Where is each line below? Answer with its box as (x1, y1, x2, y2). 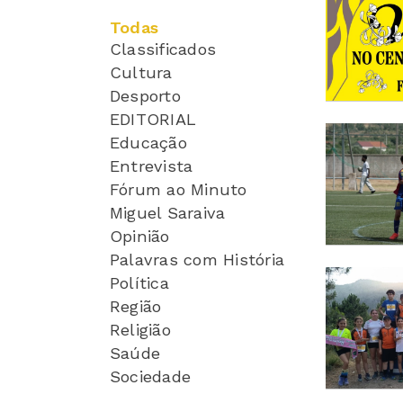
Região (110, 297, 162, 317)
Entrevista (110, 157, 193, 176)
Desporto (110, 86, 181, 106)
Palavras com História (110, 250, 285, 270)
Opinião (110, 227, 170, 246)
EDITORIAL (110, 110, 197, 130)
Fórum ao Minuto (110, 180, 247, 200)
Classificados (110, 40, 217, 59)
